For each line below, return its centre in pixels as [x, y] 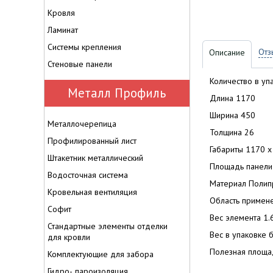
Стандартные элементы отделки [108, 226]
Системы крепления [84, 47]
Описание [227, 52]
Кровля [61, 13]
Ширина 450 [232, 115]
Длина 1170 [232, 98]
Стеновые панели [80, 64]
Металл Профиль [117, 93]
